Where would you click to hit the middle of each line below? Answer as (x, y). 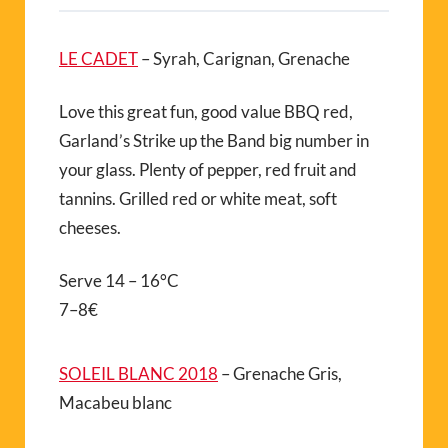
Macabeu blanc (115, 402)
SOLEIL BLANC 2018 (138, 373)
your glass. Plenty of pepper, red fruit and (208, 169)
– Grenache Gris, (280, 373)
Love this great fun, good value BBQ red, (206, 111)
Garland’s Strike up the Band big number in (214, 140)
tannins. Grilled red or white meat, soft (198, 198)
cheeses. (90, 227)
